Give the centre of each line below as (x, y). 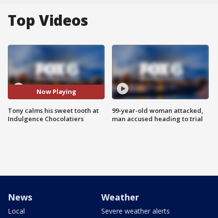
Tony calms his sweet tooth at (53, 110)
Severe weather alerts (136, 211)
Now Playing (56, 92)
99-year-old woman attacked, (158, 110)
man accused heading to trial (157, 118)
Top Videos (48, 20)
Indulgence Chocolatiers (46, 118)
